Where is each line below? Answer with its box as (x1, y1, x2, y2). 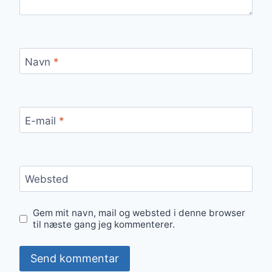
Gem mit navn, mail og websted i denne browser (33, 207, 246, 219)
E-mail (24, 114, 59, 127)
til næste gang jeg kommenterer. (33, 219, 175, 231)
